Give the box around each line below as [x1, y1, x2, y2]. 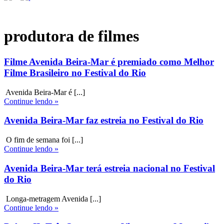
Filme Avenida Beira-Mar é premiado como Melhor [4, 56, 214, 67]
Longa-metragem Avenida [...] [4, 194, 101, 203]
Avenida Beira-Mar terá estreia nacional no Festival [4, 162, 215, 173]
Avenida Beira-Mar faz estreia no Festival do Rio [4, 115, 203, 126]
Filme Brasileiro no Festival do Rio [4, 67, 146, 78]
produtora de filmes [4, 27, 139, 45]
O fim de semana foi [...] [4, 135, 83, 144]
